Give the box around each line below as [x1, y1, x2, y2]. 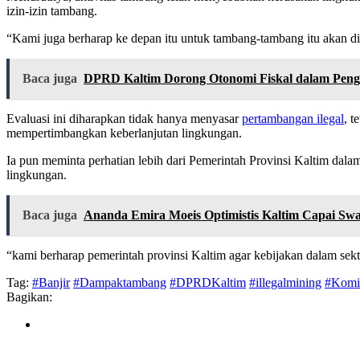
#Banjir [32, 276, 70, 290]
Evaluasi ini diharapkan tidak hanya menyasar [6, 112, 242, 126]
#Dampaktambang [73, 276, 166, 290]
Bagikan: [6, 290, 52, 305]
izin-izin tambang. [6, 4, 97, 18]
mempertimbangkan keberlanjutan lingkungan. [6, 126, 242, 141]
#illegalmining [249, 276, 321, 290]
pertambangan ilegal [242, 112, 344, 126]
